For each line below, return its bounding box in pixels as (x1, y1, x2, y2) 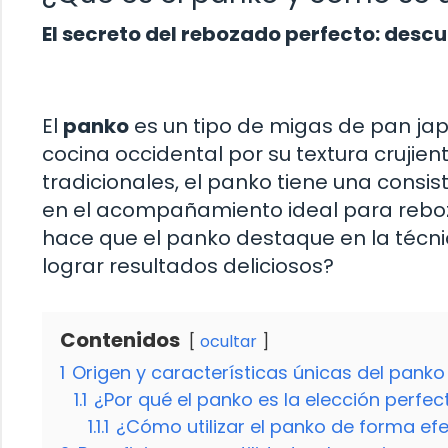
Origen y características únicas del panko (72, 359, 445, 385)
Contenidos (60, 325, 180, 354)
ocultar (200, 329, 257, 353)
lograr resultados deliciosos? (42, 251, 334, 280)
